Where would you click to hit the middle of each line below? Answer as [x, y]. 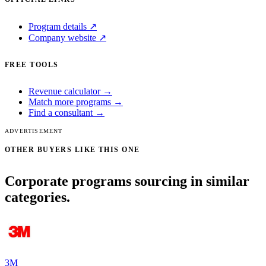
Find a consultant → [66, 113]
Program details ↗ [63, 27]
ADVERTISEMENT [34, 131]
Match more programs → [76, 102]
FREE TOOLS [32, 65]
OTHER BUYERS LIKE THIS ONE [72, 150]
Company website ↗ [67, 38]
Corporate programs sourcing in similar [127, 181]
